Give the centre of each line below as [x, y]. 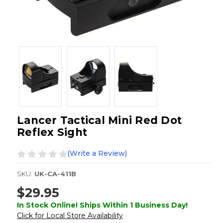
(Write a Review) [97, 154]
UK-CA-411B [55, 174]
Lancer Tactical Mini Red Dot [99, 120]
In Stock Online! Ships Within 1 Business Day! [102, 205]
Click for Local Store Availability [70, 215]
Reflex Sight [52, 132]
